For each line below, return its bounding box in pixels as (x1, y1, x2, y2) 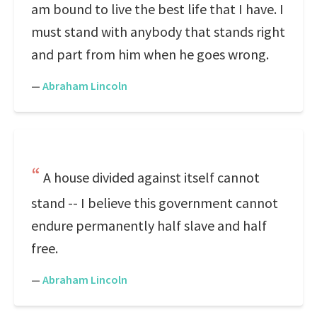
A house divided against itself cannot (43, 168, 260, 186)
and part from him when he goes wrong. (31, 45, 269, 63)
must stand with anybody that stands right (31, 23, 285, 40)
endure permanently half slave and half (31, 217, 267, 234)
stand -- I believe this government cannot (31, 194, 278, 212)
